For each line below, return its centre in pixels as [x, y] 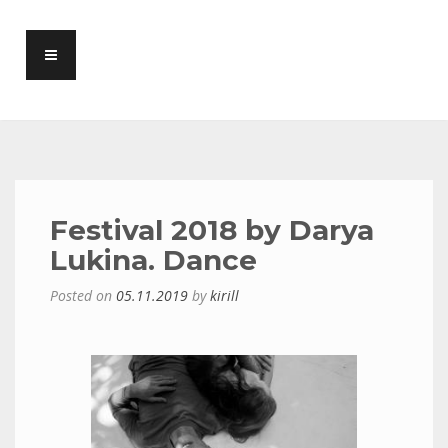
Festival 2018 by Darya [212, 230]
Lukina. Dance [153, 260]
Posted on [83, 295]
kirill [224, 295]
